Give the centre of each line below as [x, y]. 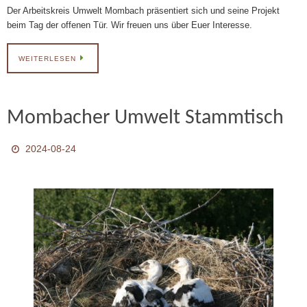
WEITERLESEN [47, 58]
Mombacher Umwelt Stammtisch [145, 118]
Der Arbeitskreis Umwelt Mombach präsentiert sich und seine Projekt [143, 10]
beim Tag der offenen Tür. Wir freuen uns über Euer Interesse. [130, 25]
